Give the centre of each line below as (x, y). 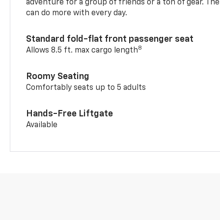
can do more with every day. (77, 13)
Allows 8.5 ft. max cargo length (82, 50)
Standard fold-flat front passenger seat (110, 39)
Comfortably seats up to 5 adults (86, 88)
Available (42, 125)
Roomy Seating (58, 76)
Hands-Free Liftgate (70, 114)
